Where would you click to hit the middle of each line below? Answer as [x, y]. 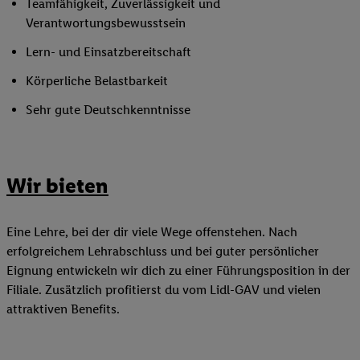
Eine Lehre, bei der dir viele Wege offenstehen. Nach [152, 231]
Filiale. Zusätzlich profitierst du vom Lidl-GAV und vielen [164, 289]
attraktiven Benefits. [63, 309]
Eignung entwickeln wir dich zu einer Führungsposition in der [178, 270]
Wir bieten [57, 186]
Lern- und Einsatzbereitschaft [108, 52]
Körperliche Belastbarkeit [97, 81]
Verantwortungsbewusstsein [106, 23]
